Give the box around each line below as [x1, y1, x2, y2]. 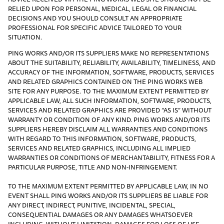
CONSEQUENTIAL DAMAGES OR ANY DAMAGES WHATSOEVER [8, 209, 192, 219]
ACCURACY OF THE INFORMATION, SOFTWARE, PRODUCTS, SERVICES [8, 66, 214, 77]
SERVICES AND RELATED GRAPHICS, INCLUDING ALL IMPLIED [8, 142, 190, 153]
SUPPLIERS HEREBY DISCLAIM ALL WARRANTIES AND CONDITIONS [8, 123, 207, 134]
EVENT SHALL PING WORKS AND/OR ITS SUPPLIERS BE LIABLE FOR [8, 190, 208, 200]
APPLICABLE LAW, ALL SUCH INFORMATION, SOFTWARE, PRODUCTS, [8, 95, 211, 105]
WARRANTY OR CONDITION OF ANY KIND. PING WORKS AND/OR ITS [8, 114, 210, 124]
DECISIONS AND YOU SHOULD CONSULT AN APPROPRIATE [8, 13, 182, 23]
